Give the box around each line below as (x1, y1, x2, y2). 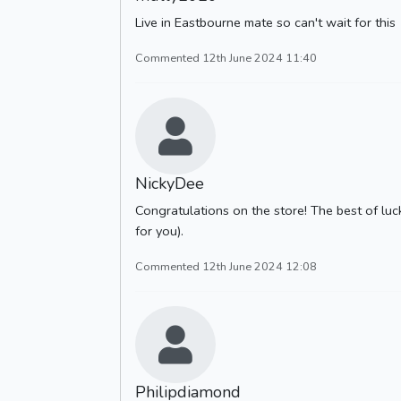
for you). (135, 221, 183, 240)
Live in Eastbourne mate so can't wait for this (135, 13, 396, 31)
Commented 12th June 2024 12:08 (135, 258, 317, 274)
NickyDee (135, 172, 204, 194)
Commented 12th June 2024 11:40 (135, 49, 317, 65)
